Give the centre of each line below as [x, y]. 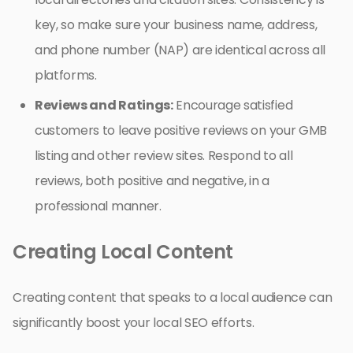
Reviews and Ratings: [104, 106]
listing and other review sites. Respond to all [164, 156]
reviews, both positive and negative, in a [152, 181]
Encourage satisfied [233, 106]
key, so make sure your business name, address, [176, 25]
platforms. [66, 76]
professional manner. [98, 206]
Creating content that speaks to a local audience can [173, 298]
